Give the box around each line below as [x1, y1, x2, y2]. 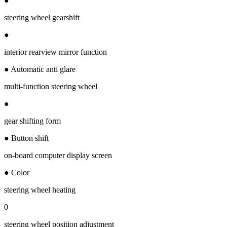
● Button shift [4, 133, 49, 142]
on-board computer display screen [4, 150, 112, 160]
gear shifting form [4, 116, 61, 125]
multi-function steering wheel [4, 82, 97, 91]
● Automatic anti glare [4, 64, 75, 73]
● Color [4, 168, 29, 177]
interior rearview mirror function [4, 47, 107, 56]
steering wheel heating [4, 185, 75, 194]
